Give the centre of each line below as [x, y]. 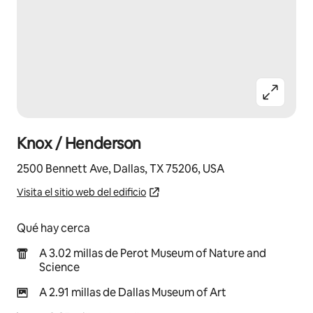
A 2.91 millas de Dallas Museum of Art [133, 292]
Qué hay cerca [53, 228]
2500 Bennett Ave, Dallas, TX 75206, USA [121, 169]
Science [59, 267]
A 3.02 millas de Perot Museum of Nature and [153, 253]
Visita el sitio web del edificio [81, 192]
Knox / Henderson [79, 144]
